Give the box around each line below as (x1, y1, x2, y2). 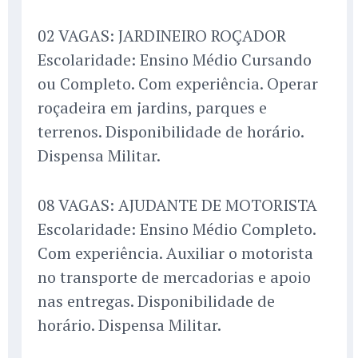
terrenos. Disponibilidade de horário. (38, 121, 304, 143)
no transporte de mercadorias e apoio (38, 266, 311, 288)
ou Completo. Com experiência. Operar (38, 73, 318, 95)
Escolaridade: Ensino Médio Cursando (38, 49, 312, 71)
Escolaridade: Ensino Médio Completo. (38, 218, 316, 241)
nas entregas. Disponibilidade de (38, 290, 275, 312)
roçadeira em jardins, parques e (38, 97, 267, 119)
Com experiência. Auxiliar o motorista (38, 242, 313, 265)
